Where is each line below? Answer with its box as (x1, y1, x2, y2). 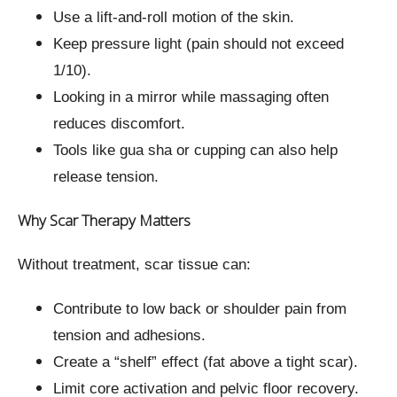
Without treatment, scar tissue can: (18, 256, 251, 274)
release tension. (53, 168, 159, 186)
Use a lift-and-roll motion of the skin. (53, 9, 294, 27)
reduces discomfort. (53, 115, 185, 133)
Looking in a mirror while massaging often (53, 89, 329, 106)
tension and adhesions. (53, 327, 206, 345)
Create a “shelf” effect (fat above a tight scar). (53, 354, 358, 371)
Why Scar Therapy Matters (18, 210, 191, 231)
